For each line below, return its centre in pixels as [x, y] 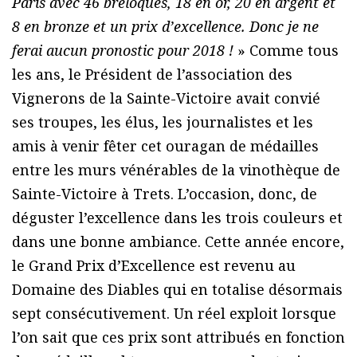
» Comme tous [286, 51]
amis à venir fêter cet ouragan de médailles [165, 146]
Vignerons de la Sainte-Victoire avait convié [166, 98]
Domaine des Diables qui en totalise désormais [177, 290]
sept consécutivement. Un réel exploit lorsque [174, 314]
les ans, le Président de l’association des [152, 75]
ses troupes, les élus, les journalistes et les [163, 122]
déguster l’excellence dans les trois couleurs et [177, 218]
